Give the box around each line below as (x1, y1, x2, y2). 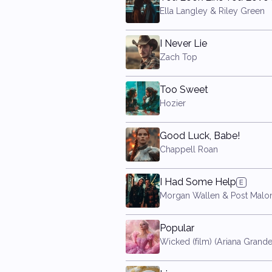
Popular (160, 222, 194, 234)
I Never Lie (160, 38, 207, 49)
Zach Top (160, 52, 197, 62)
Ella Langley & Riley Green (160, 6, 265, 16)
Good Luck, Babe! (160, 130, 240, 141)
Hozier (160, 98, 186, 108)
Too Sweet (160, 84, 208, 95)
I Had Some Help (160, 176, 236, 188)
